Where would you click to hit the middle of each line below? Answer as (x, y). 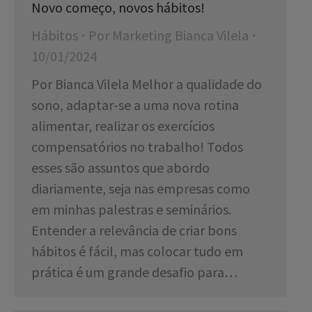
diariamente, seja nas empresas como (141, 189)
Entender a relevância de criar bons (134, 231)
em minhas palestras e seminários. (131, 210)
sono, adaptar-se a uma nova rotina (135, 105)
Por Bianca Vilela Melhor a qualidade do (147, 84)
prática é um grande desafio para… (134, 272)
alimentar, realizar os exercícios (123, 126)
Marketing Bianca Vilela (180, 36)
